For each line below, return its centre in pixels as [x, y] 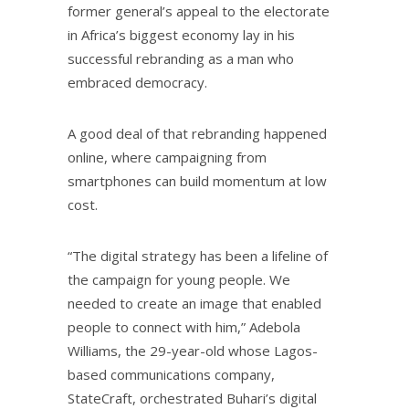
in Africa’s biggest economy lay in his [181, 34]
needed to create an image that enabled [194, 303]
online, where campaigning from [167, 157]
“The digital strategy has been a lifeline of [198, 255]
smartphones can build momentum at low [197, 180]
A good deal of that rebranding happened [197, 133]
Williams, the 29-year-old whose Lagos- [193, 350]
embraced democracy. [137, 82]
